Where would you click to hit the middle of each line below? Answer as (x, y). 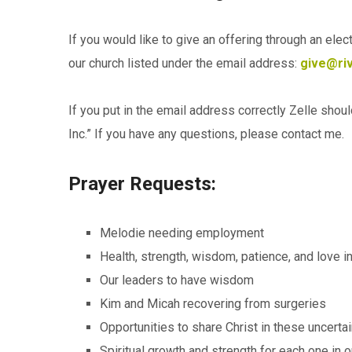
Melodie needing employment (182, 233)
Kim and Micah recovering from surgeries (213, 303)
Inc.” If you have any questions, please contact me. (206, 134)
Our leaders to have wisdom (177, 280)
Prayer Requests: (142, 183)
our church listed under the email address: (184, 63)
